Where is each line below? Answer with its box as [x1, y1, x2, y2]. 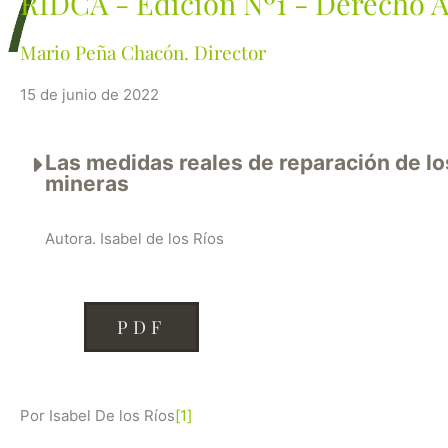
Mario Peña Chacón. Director [20, 39, 266, 65]
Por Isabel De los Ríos [20, 406, 175, 426]
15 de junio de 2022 [20, 85, 159, 104]
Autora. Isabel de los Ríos [45, 229, 224, 249]
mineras [45, 171, 129, 197]
